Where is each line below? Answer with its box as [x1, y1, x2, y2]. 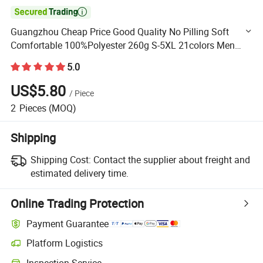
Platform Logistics [26, 237, 103, 250]
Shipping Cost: [30, 153, 91, 167]
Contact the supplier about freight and [93, 153, 250, 167]
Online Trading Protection [11, 195, 144, 212]
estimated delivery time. [30, 167, 129, 180]
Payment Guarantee [26, 217, 109, 230]
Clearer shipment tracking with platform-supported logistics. [10, 242, 229, 254]
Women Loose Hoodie [11, 52, 102, 66]
